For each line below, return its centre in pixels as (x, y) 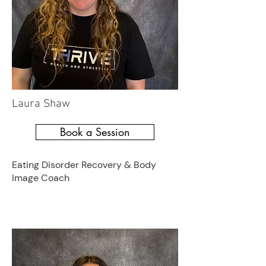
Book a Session (95, 132)
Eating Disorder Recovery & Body (84, 165)
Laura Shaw (41, 104)
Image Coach (41, 178)
